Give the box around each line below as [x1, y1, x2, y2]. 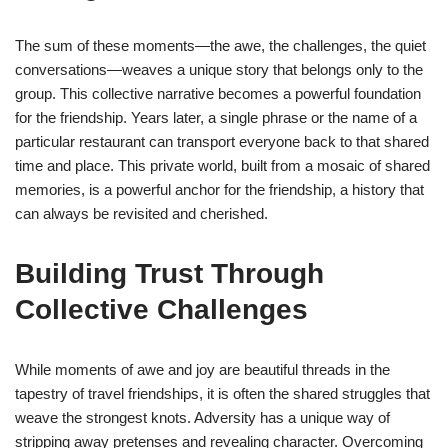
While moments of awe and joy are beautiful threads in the [15, 361, 390, 379]
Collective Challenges [15, 294, 308, 326]
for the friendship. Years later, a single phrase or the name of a [15, 109, 417, 127]
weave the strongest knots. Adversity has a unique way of [15, 409, 390, 427]
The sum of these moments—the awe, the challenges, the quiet [15, 37, 426, 55]
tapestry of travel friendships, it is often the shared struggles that [15, 385, 430, 403]
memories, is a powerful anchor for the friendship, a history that [15, 181, 424, 199]
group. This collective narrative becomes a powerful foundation [15, 85, 421, 103]
